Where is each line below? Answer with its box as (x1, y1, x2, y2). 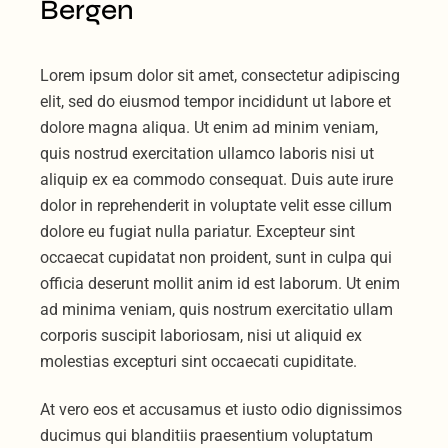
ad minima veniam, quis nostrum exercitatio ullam (40, 299, 394, 319)
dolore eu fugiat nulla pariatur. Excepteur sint (40, 221, 356, 241)
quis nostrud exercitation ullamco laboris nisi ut (40, 143, 375, 163)
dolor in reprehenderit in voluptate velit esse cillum (40, 195, 393, 215)
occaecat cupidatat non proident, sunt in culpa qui (40, 247, 393, 267)
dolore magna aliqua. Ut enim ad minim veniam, (40, 117, 379, 137)
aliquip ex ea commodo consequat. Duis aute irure (40, 169, 394, 189)
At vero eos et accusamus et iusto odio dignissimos (40, 399, 403, 419)
